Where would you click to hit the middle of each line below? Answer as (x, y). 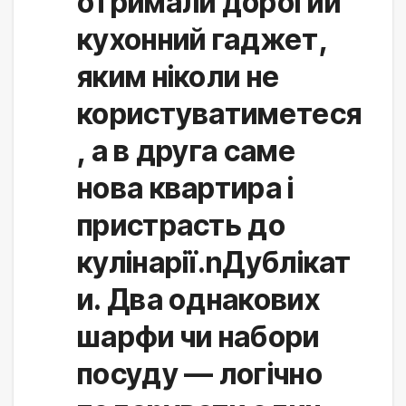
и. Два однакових (198, 300)
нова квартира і (186, 188)
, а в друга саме (186, 151)
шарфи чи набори (198, 337)
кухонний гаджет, (202, 40)
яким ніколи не (179, 77)
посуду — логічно (200, 374)
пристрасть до (181, 226)
